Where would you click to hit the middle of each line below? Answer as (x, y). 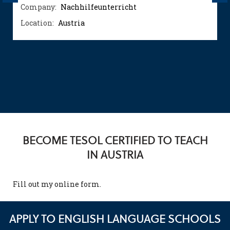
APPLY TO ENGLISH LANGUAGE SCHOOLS (115, 219)
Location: (37, 23)
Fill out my (34, 184)
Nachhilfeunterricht (98, 7)
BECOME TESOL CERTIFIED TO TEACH (115, 140)
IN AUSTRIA (115, 155)
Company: (39, 7)
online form (77, 184)
